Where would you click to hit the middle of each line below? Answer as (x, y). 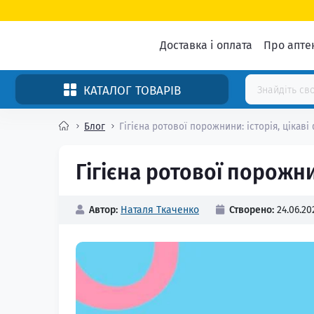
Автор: (103, 210)
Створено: (252, 210)
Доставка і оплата (206, 45)
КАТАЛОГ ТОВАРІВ (132, 90)
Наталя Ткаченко (160, 210)
